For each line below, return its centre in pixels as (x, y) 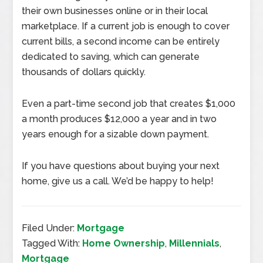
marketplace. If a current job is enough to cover (126, 26)
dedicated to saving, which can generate (111, 57)
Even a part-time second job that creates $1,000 (129, 104)
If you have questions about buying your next (121, 166)
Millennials (195, 243)
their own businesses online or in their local (115, 11)
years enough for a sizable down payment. (117, 134)
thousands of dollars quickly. (84, 72)
